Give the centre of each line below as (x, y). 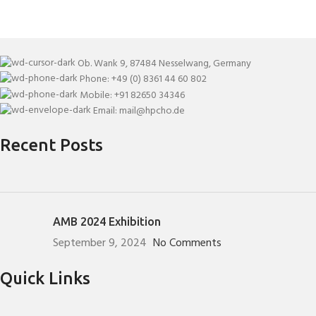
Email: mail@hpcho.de (139, 111)
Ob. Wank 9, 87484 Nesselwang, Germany (164, 63)
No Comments (187, 243)
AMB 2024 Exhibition (107, 221)
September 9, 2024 (100, 243)
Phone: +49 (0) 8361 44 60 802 (143, 79)
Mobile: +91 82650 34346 (132, 95)
